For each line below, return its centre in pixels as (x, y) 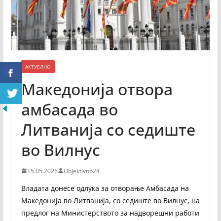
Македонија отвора (97, 89)
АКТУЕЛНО (38, 66)
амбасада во (69, 109)
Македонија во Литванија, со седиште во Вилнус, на (110, 200)
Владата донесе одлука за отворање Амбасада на (105, 188)
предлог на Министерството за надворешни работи (110, 213)
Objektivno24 (81, 171)
